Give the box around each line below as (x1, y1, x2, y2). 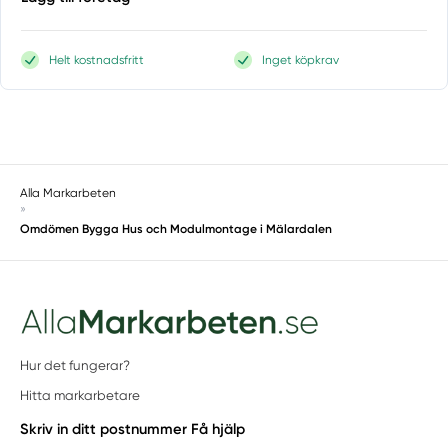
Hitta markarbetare (20, 388, 141, 404)
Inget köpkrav (262, 52, 340, 67)
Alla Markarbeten (20, 185, 117, 200)
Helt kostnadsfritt (49, 52, 145, 67)
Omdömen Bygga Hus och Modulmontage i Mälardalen (20, 221, 333, 236)
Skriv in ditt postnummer (20, 419, 188, 438)
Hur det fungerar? (20, 357, 131, 373)
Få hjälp (191, 419, 246, 438)
